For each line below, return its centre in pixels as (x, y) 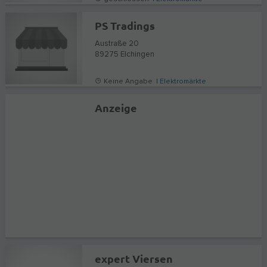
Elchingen (138, 54)
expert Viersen (134, 258)
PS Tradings (125, 25)
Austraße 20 (117, 44)
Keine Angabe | (131, 81)
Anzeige (116, 107)
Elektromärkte (183, 81)
